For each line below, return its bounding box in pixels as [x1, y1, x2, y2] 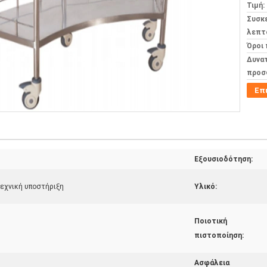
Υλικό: [194, 182, 217, 191]
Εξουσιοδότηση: [194, 155, 253, 163]
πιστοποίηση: [194, 231, 244, 240]
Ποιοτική [194, 217, 227, 225]
